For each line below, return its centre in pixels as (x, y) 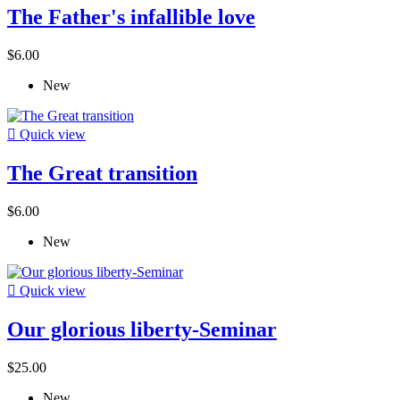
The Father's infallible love (131, 17)
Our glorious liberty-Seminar (142, 329)
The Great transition (102, 174)
